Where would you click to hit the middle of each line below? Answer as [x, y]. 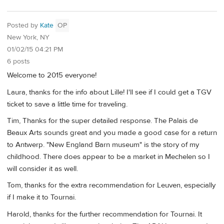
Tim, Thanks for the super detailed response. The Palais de [102, 120]
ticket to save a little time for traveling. [67, 104]
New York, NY [28, 37]
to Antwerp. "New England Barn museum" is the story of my [103, 144]
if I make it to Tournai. [41, 197]
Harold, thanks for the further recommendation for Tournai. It [104, 214]
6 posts [18, 61]
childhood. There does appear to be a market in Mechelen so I [108, 156]
